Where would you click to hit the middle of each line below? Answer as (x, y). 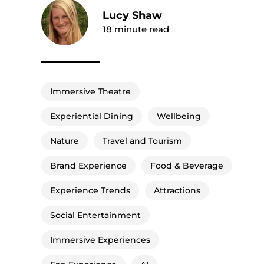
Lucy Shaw (133, 15)
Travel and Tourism (142, 141)
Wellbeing (179, 116)
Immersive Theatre (90, 92)
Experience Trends (90, 191)
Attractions (177, 191)
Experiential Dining (92, 116)
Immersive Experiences (100, 240)
